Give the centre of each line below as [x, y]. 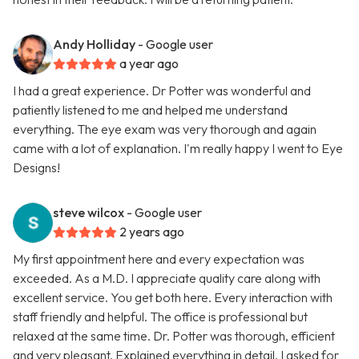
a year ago [149, 64]
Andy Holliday [94, 44]
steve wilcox [89, 213]
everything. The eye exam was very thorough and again [165, 129]
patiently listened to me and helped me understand [150, 110]
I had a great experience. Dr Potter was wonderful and [162, 91]
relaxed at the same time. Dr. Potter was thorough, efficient [174, 336]
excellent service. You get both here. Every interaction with [173, 298]
